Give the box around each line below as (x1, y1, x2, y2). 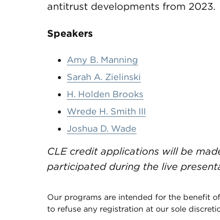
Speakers (47, 27, 93, 39)
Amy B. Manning (67, 55, 138, 65)
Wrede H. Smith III (67, 106, 146, 116)
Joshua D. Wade (67, 123, 137, 134)
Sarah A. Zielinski (67, 72, 141, 82)
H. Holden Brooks (67, 89, 143, 99)
